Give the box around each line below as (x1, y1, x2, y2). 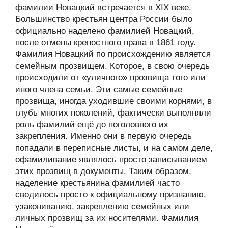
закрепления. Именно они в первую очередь (15, 131, 192, 141)
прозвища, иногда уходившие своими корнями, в (15, 96, 212, 106)
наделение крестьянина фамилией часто (15, 178, 180, 188)
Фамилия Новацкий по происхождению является (15, 49, 211, 59)
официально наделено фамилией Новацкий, (15, 26, 194, 36)
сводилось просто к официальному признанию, (15, 190, 206, 199)
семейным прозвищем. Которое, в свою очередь (15, 61, 210, 71)
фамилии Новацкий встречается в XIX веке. (15, 3, 191, 12)
